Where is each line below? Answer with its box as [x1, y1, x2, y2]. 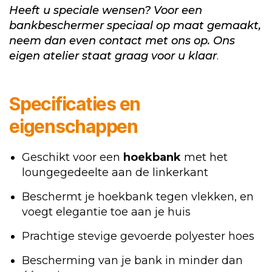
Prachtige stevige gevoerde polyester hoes [22, 229, 254, 243]
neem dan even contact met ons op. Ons [9, 34, 235, 48]
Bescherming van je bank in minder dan [22, 254, 243, 268]
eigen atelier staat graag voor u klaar [9, 49, 217, 63]
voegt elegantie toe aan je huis [22, 205, 191, 219]
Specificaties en [9, 93, 141, 115]
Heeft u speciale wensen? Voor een [9, 4, 202, 18]
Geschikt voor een [22, 151, 123, 165]
